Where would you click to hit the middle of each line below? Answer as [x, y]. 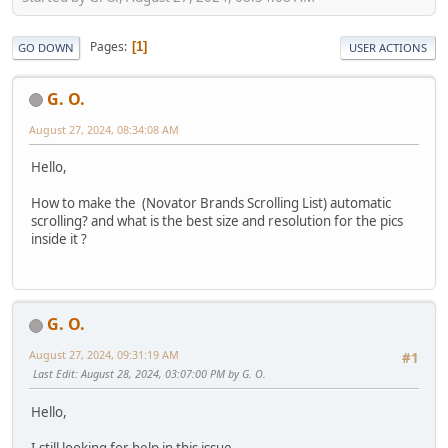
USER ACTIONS [388, 47]
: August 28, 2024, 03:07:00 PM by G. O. [170, 374]
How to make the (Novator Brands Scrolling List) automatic [211, 202]
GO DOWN [46, 47]
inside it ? [59, 238]
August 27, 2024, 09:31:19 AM [104, 355]
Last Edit [54, 374]
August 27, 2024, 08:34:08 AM [104, 129]
